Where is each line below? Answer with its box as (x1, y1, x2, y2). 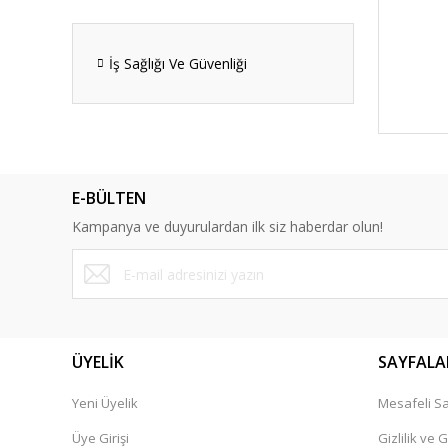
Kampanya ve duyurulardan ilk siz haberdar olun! (72, 217, 383, 236)
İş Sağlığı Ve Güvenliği (109, 54, 247, 73)
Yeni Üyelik (72, 394, 138, 412)
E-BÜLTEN (72, 187, 146, 209)
